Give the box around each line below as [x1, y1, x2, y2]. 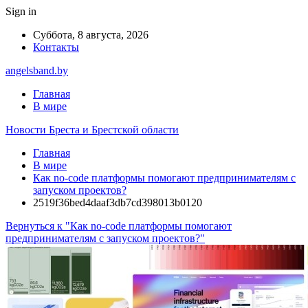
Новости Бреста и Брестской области [5, 124, 179, 135]
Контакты [33, 41, 79, 53]
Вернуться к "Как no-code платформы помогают [5, 220, 232, 232]
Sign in [5, 5, 36, 17]
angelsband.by [5, 65, 68, 76]
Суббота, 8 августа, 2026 [33, 29, 148, 41]
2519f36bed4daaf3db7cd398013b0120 [33, 197, 202, 208]
